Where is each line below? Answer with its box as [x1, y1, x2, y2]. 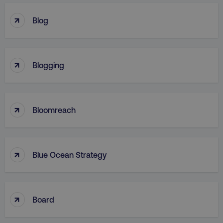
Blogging [32, 60, 64, 70]
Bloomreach [32, 105, 76, 114]
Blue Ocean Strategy [32, 149, 107, 159]
